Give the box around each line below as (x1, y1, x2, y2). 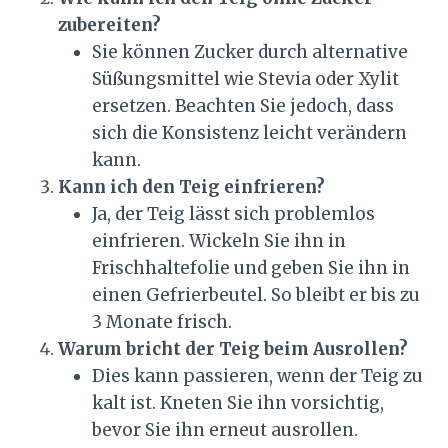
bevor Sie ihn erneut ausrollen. (92, 419, 358, 442)
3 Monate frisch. (92, 311, 232, 334)
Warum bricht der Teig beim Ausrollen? (58, 338, 408, 361)
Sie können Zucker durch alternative (92, 41, 408, 64)
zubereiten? (58, 14, 161, 37)
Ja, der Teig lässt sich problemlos (92, 203, 375, 226)
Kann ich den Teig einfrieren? (58, 176, 325, 199)
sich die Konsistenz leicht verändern (92, 122, 407, 145)
